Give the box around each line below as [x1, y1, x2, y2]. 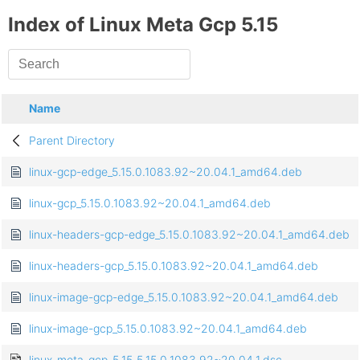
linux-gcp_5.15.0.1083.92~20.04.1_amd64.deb [29, 196, 271, 211]
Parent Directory [29, 133, 115, 148]
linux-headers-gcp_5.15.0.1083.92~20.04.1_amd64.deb [29, 259, 318, 273]
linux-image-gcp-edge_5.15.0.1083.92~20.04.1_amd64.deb [29, 290, 338, 305]
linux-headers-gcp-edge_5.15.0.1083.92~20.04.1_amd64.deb [29, 227, 350, 242]
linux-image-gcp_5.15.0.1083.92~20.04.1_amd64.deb [29, 321, 307, 336]
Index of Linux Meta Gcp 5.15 [8, 13, 278, 37]
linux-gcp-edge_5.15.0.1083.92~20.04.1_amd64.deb [29, 165, 302, 179]
